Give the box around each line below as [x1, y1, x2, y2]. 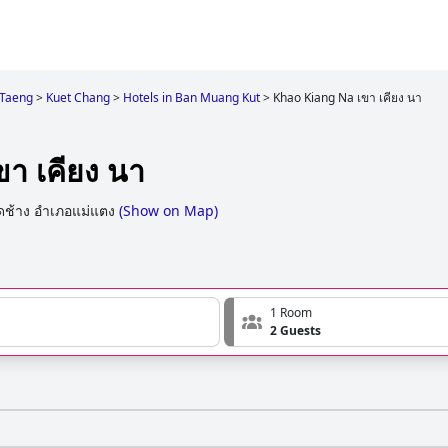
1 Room [270, 304, 312, 322]
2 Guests [270, 322, 321, 340]
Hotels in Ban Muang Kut [123, 89, 260, 106]
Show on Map [123, 201, 214, 221]
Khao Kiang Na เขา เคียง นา [273, 89, 422, 106]
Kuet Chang [46, 89, 110, 106]
